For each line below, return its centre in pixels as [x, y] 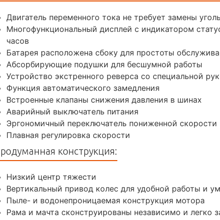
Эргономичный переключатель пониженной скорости [112, 124]
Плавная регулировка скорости [68, 135]
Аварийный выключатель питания [72, 112]
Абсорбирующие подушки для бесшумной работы [104, 65]
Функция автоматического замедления [83, 88]
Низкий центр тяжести [51, 177]
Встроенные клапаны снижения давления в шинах [104, 100]
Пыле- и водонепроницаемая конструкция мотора [106, 201]
